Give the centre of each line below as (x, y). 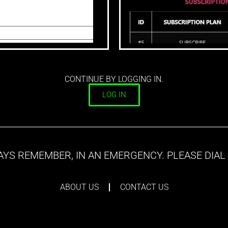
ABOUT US (79, 187)
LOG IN (114, 94)
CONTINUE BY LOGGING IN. (114, 79)
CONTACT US (144, 187)
